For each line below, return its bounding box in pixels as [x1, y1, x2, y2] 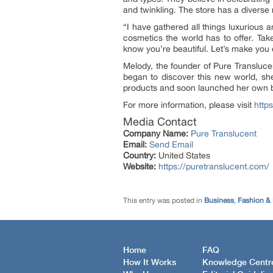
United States [156, 151, 210, 160]
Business [204, 196, 234, 205]
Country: [123, 151, 156, 160]
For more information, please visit [123, 100, 254, 110]
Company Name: [123, 129, 188, 138]
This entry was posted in [123, 196, 204, 205]
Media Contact [123, 115, 197, 128]
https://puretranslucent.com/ [158, 161, 269, 171]
